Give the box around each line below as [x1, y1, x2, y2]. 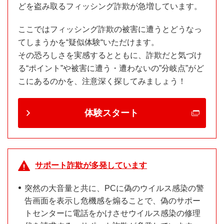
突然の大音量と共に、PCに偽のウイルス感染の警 [24, 184, 204, 193]
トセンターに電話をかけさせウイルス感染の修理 [24, 209, 200, 218]
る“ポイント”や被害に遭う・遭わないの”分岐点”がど [18, 64, 204, 73]
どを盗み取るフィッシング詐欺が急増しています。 [18, 2, 202, 11]
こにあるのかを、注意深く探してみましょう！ [18, 77, 186, 86]
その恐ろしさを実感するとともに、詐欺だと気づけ [18, 51, 202, 60]
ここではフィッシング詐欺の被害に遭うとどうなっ [18, 25, 202, 34]
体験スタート [84, 108, 138, 118]
